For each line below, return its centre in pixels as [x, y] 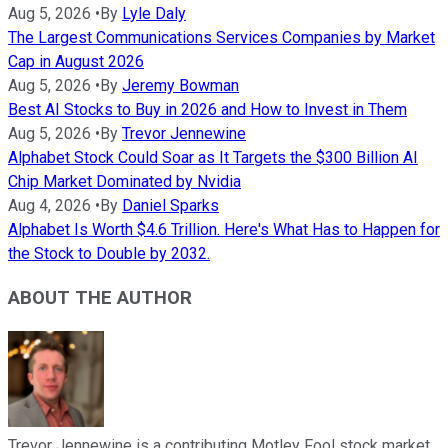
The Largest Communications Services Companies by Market [221, 37]
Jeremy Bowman [180, 85]
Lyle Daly [154, 13]
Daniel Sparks [170, 205]
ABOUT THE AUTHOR [100, 298]
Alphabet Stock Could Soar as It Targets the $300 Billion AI [213, 157]
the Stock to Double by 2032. [109, 253]
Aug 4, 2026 [49, 205]
